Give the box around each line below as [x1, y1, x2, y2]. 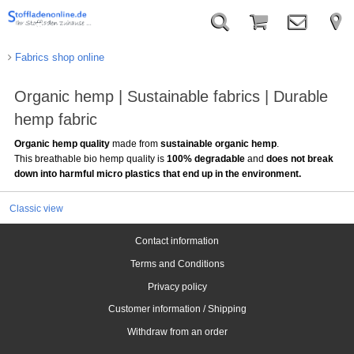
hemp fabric [13, 111, 97, 128]
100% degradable [166, 153, 245, 164]
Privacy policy [147, 281, 207, 292]
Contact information [135, 235, 219, 247]
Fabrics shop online [11, 51, 104, 63]
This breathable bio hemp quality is [13, 153, 167, 164]
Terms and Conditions [130, 258, 224, 269]
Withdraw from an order [126, 326, 228, 337]
